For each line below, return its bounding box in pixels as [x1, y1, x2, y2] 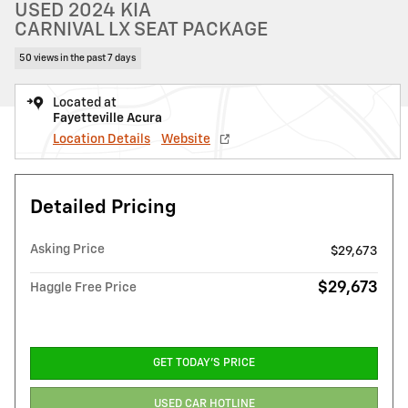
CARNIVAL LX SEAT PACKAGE [15, 21, 268, 40]
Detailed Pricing [30, 198, 177, 218]
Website [161, 132, 210, 146]
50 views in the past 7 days [19, 53, 137, 63]
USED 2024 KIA [15, 2, 151, 21]
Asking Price [30, 242, 105, 256]
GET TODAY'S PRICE [153, 357, 255, 370]
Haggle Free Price [30, 280, 137, 294]
